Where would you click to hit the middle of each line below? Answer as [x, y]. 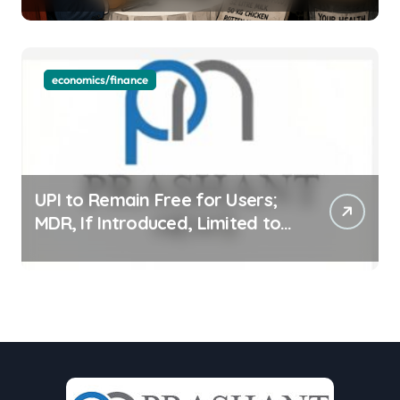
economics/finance [100, 79]
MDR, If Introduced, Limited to [158, 222]
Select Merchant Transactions [158, 246]
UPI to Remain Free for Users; [156, 199]
